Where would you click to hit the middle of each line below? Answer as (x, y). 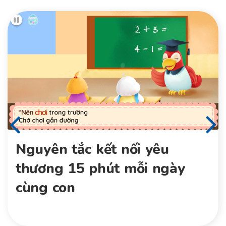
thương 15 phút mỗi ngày (100, 169)
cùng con (45, 188)
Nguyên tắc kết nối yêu (92, 150)
